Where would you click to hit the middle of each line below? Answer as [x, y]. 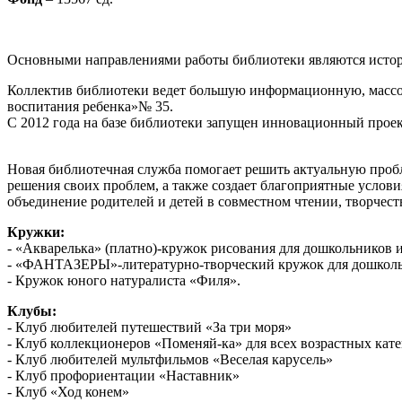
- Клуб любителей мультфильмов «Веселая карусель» [170, 359]
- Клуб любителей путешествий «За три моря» [149, 327]
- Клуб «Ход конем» [68, 391]
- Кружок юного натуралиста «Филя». [124, 280]
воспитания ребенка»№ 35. [90, 106]
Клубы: [32, 310]
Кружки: [36, 232]
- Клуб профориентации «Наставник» [123, 375]
